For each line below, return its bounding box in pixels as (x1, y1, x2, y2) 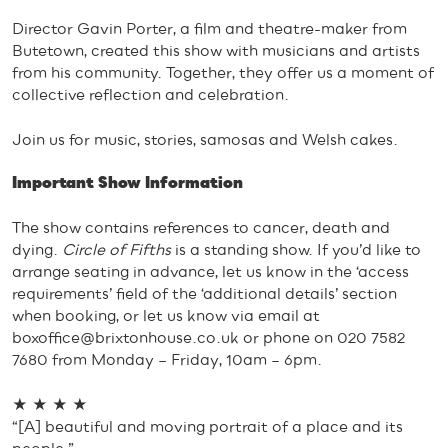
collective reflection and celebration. (12, 87, 289, 104)
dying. (12, 242, 62, 259)
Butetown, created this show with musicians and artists (12, 43, 420, 60)
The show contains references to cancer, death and (12, 220, 390, 237)
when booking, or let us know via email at (12, 308, 320, 325)
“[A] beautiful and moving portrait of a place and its (12, 418, 403, 435)
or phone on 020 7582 (239, 330, 405, 347)
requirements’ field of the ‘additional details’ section (12, 286, 397, 303)
